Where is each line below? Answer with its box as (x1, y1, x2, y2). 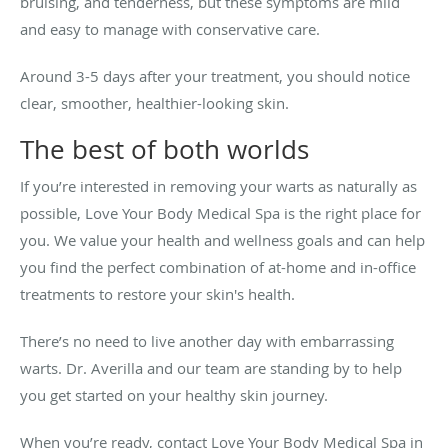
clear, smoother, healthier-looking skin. (20, 93, 293, 114)
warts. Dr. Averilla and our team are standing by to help (20, 358, 402, 379)
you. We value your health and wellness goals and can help (20, 230, 425, 251)
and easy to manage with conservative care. (20, 19, 324, 40)
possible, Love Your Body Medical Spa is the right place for (20, 203, 421, 224)
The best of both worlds (20, 132, 309, 168)
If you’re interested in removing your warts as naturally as (20, 176, 417, 197)
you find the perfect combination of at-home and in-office (20, 257, 416, 278)
